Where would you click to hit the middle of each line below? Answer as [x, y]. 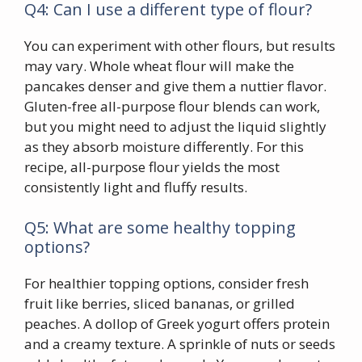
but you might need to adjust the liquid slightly [175, 127]
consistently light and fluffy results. [136, 187]
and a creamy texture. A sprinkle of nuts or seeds [180, 343]
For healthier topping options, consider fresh [166, 283]
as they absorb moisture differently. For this [164, 147]
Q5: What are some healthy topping [160, 227]
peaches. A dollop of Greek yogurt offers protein [177, 323]
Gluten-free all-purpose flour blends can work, [172, 107]
